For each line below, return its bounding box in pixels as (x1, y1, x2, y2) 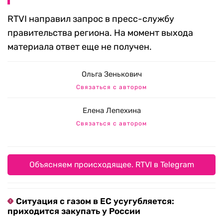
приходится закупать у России (7, 206, 140, 217)
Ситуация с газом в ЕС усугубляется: (16, 196, 174, 207)
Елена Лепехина (82, 106, 141, 115)
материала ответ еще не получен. (7, 41, 152, 53)
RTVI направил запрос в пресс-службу (7, 13, 174, 25)
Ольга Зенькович (81, 70, 142, 79)
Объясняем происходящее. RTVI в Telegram (29, 160, 194, 170)
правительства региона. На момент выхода (7, 27, 193, 39)
